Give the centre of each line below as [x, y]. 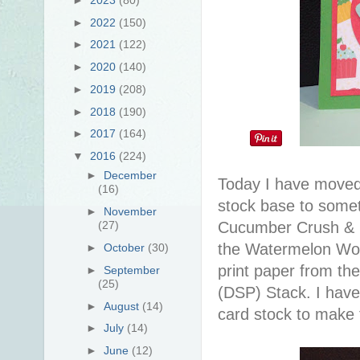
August [123, 306]
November [131, 212]
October [126, 247]
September [132, 270]
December [131, 176]
